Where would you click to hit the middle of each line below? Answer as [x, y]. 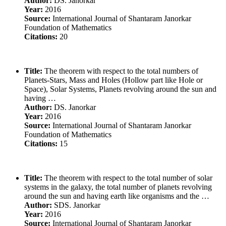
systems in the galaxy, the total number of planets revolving [118, 187]
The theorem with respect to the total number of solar [127, 178]
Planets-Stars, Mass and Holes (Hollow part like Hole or [114, 80]
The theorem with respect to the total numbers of [120, 71]
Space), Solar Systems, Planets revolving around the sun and [120, 89]
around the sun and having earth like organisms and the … [117, 196]
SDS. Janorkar [76, 205]
